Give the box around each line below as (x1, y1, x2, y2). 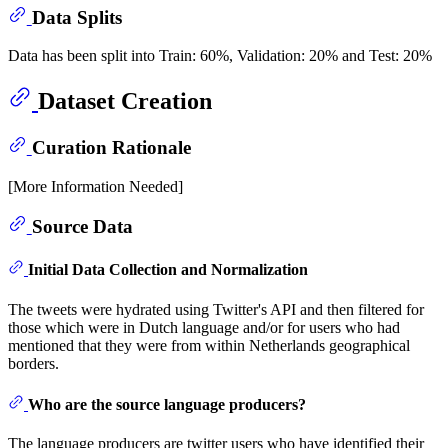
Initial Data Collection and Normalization (28, 261, 308, 279)
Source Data (31, 216, 133, 237)
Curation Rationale (31, 136, 191, 158)
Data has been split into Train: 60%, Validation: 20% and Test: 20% (8, 47, 432, 65)
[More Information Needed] (8, 177, 183, 195)
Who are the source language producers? (28, 395, 306, 413)
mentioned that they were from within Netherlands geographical (8, 336, 410, 354)
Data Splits (31, 6, 122, 28)
